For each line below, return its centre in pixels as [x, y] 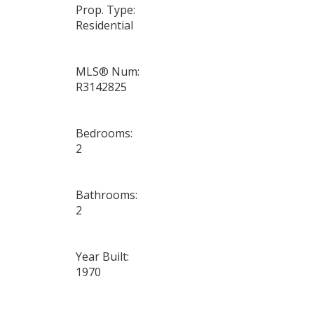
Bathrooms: [106, 195]
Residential [104, 26]
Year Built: [102, 257]
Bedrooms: [104, 134]
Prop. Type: [105, 10]
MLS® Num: [107, 72]
